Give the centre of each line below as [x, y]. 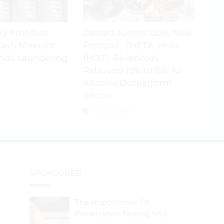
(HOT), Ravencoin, [121, 58]
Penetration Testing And [121, 213]
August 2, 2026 [110, 111]
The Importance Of [111, 202]
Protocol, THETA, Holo [130, 45]
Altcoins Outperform [127, 83]
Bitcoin [98, 95]
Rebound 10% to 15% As [132, 70]
